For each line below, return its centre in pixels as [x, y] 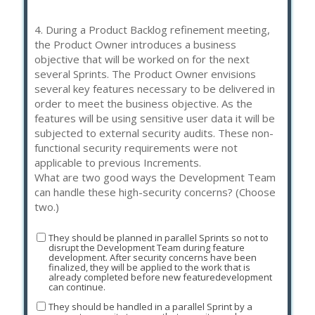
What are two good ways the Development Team [155, 177]
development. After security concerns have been [152, 258]
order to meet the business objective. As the [143, 103]
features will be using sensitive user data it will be [155, 118]
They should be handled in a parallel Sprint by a [150, 307]
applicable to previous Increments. [118, 162]
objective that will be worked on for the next [142, 59]
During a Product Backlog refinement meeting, [158, 29]
